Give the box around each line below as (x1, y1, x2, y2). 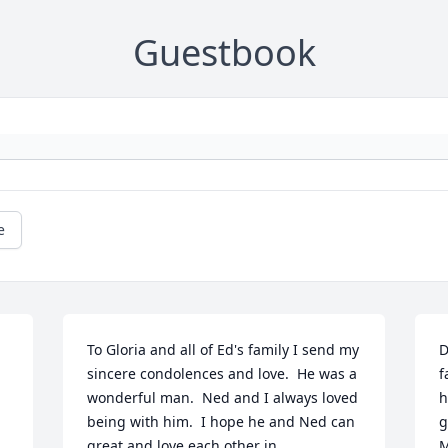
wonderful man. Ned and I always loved (87, 388, 359, 408)
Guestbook (132, 28, 316, 78)
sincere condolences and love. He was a (87, 364, 358, 384)
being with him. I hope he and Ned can (87, 412, 356, 432)
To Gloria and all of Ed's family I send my (87, 340, 360, 360)
